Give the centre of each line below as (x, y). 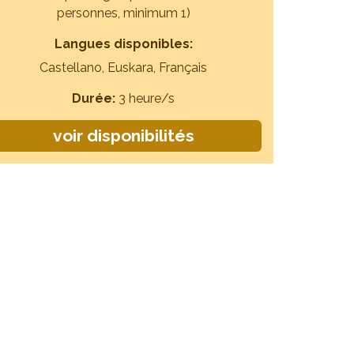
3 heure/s (147, 98)
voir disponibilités (123, 136)
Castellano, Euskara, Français (123, 68)
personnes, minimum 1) (123, 13)
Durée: (95, 98)
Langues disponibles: (123, 44)
